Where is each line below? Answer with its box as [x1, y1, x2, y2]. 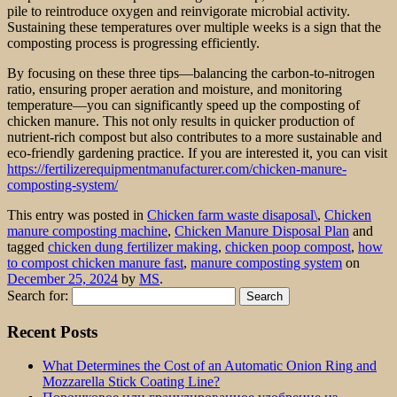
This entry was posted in [7, 206, 147, 222]
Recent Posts [7, 322, 97, 341]
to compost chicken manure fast [7, 254, 183, 270]
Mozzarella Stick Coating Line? [43, 374, 220, 390]
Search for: [7, 287, 68, 303]
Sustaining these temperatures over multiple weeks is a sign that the [7, 19, 381, 35]
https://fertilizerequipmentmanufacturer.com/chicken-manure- [7, 160, 346, 176]
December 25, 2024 [7, 270, 118, 286]
